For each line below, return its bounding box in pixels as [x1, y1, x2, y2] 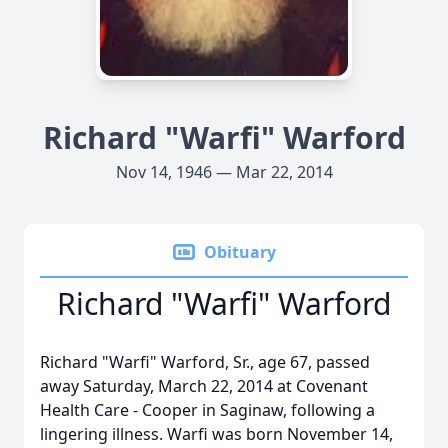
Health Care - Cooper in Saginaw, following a [40, 399, 375, 421]
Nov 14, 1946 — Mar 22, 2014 [115, 161, 333, 183]
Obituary [204, 241, 276, 263]
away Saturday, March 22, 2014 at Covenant [40, 375, 368, 397]
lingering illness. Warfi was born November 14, [40, 423, 393, 445]
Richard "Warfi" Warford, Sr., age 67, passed [40, 351, 370, 373]
